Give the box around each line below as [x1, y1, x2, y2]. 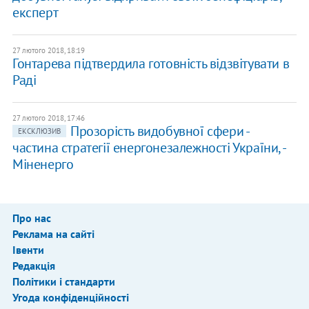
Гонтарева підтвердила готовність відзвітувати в [12, 54, 290, 72]
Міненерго [12, 154, 74, 173]
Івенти [12, 242, 44, 257]
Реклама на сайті [12, 226, 94, 241]
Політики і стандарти [12, 274, 115, 288]
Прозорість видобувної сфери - [70, 121, 249, 140]
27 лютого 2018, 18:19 [12, 45, 85, 55]
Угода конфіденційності [12, 290, 129, 304]
